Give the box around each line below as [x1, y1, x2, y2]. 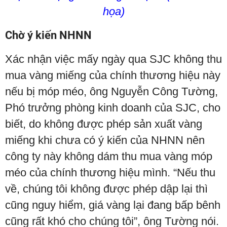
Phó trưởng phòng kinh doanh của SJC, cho [5, 101, 220, 115]
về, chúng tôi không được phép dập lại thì [5, 182, 208, 196]
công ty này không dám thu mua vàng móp [5, 150, 212, 163]
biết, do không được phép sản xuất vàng [5, 118, 202, 131]
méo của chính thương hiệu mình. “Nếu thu [5, 166, 215, 179]
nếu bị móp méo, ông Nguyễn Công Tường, [5, 85, 218, 98]
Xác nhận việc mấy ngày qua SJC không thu [5, 53, 222, 66]
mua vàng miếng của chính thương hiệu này [5, 69, 220, 82]
